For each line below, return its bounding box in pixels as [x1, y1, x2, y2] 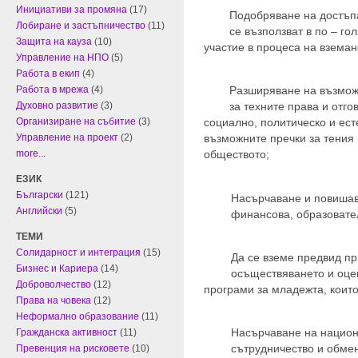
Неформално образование [16, 311, 139, 323]
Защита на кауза [16, 36, 92, 48]
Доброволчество [16, 279, 91, 291]
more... [16, 148, 46, 160]
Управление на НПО [16, 52, 109, 64]
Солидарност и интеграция [16, 247, 141, 259]
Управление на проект [16, 132, 118, 144]
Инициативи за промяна [16, 4, 127, 16]
